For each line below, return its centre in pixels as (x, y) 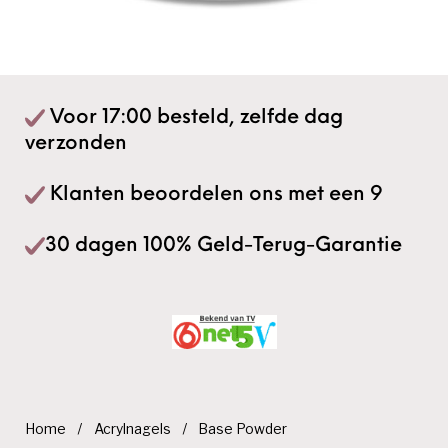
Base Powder (243, 429)
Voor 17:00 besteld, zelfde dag (194, 117)
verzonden (76, 143)
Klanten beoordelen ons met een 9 (214, 194)
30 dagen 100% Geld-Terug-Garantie (224, 245)
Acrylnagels (132, 429)
